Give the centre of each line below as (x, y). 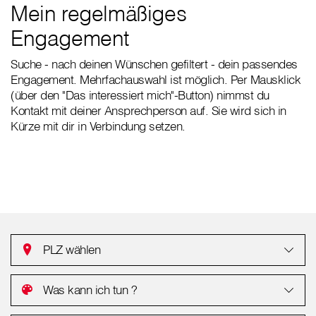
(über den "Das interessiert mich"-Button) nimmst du (140, 95)
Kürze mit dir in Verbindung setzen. (98, 126)
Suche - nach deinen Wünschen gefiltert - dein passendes (154, 64)
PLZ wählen (72, 250)
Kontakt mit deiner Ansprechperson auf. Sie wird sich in (148, 111)
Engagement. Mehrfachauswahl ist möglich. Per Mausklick (156, 80)
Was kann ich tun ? (90, 290)
